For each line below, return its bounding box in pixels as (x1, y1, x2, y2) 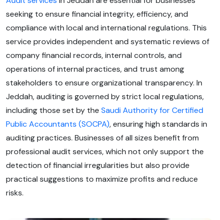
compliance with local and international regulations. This (6, 23, 207, 33)
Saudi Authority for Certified (101, 105, 203, 116)
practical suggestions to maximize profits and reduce (6, 174, 198, 185)
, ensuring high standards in (110, 119, 207, 130)
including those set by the (6, 105, 101, 116)
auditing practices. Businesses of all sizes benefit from (6, 133, 199, 143)
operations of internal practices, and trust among (6, 64, 184, 75)
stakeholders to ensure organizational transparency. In (6, 78, 202, 88)
